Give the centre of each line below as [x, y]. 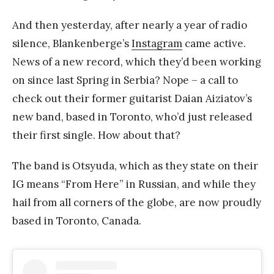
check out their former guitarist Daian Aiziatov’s [132, 98]
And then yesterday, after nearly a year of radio [130, 25]
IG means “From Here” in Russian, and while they [134, 184]
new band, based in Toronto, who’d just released [132, 117]
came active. [214, 43]
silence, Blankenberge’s [72, 43]
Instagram [157, 43]
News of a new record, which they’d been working [137, 61]
